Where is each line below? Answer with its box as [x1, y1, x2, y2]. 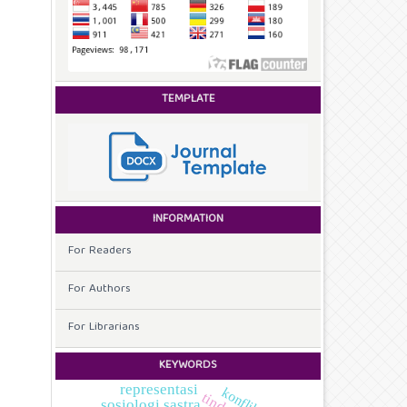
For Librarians [68, 317, 140, 338]
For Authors [68, 279, 131, 300]
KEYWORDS [159, 354, 217, 376]
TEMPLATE [161, 89, 215, 111]
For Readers [68, 241, 132, 262]
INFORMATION [153, 208, 223, 230]
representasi [119, 380, 198, 398]
